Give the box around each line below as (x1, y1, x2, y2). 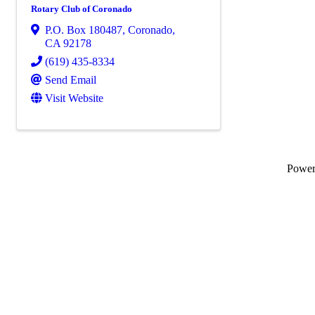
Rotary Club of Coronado (31, 3, 132, 14)
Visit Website (45, 91, 103, 104)
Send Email (45, 73, 96, 86)
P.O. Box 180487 (45, 23, 122, 36)
